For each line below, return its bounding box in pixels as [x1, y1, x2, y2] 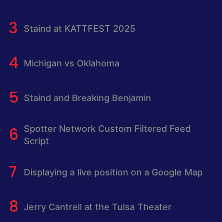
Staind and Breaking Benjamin [23, 92, 151, 103]
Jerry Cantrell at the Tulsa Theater [23, 201, 171, 212]
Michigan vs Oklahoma [23, 57, 119, 68]
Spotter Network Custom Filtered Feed [23, 123, 191, 134]
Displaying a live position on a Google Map [23, 166, 203, 177]
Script [23, 136, 49, 147]
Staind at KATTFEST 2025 [23, 23, 135, 34]
